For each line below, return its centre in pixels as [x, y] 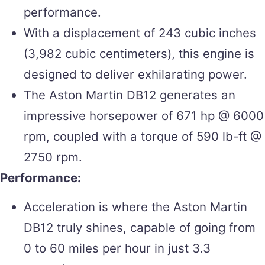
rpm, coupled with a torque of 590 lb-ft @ [143, 136]
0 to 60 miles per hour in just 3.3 [117, 248]
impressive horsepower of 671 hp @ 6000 [144, 115]
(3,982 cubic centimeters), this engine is [139, 53]
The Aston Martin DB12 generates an [130, 95]
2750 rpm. [53, 157]
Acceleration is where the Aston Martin [135, 207]
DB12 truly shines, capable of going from [140, 228]
